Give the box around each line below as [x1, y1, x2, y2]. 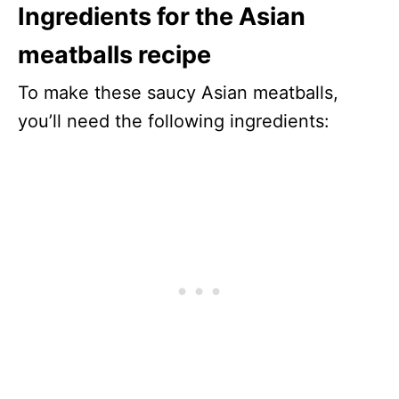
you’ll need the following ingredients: [18, 110, 335, 133]
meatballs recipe [18, 40, 211, 70]
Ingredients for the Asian [18, 2, 305, 32]
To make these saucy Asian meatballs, [18, 82, 338, 104]
